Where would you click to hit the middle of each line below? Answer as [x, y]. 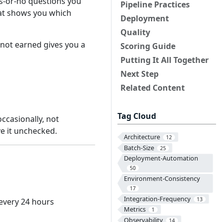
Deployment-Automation [161, 158]
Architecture [142, 137]
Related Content [153, 88]
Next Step [139, 74]
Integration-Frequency [157, 198]
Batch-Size [139, 147]
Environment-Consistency [162, 179]
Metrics [135, 209]
